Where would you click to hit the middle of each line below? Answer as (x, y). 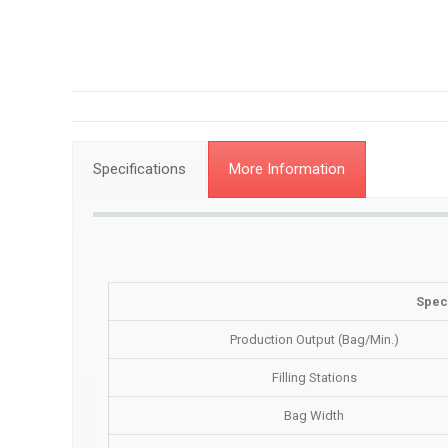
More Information (287, 169)
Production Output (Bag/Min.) (314, 339)
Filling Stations (314, 377)
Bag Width (314, 415)
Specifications (139, 169)
